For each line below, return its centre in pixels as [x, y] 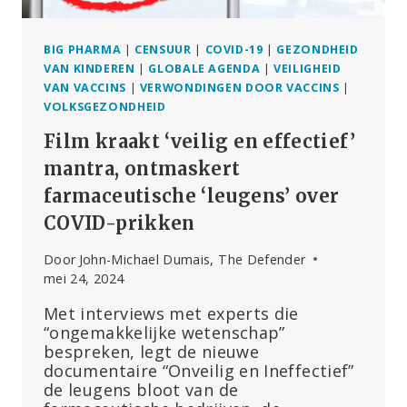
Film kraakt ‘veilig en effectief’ [199, 141]
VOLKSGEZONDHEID [105, 106]
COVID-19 [234, 49]
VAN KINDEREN [89, 68]
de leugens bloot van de [141, 389]
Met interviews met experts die [171, 313]
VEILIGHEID [308, 68]
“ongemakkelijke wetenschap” [164, 332]
